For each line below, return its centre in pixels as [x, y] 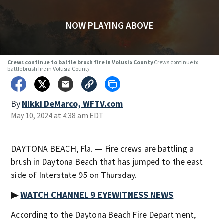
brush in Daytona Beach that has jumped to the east [107, 162]
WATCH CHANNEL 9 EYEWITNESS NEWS [97, 195]
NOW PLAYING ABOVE [109, 25]
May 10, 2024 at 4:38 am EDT [57, 115]
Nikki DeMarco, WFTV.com [73, 103]
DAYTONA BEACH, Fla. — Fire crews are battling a [102, 148]
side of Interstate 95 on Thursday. [74, 175]
